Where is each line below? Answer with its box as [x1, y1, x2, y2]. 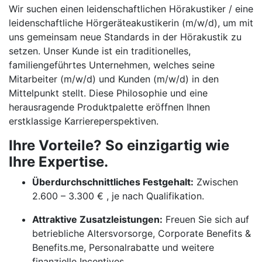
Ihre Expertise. [9, 153, 108, 170]
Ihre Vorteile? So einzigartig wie [9, 137, 229, 154]
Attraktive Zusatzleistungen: [32, 213, 163, 225]
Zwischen [194, 176, 238, 188]
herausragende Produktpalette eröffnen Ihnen [9, 101, 210, 113]
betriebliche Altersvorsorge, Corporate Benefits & [32, 227, 251, 239]
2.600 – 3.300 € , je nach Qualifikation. [32, 190, 204, 202]
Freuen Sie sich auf [163, 213, 249, 225]
